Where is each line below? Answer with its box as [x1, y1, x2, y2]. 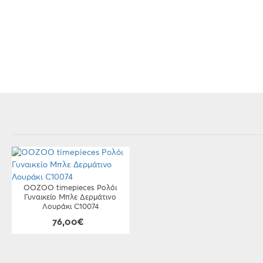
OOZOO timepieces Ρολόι [23, 184, 117, 192]
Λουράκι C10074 [42, 203, 99, 211]
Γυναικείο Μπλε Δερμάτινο [24, 194, 117, 201]
